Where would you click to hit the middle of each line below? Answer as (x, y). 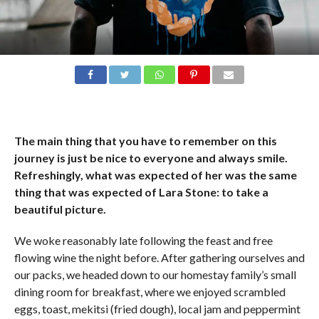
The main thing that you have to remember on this (145, 140)
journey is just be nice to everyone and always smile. (151, 157)
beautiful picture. (60, 209)
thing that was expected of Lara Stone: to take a (141, 192)
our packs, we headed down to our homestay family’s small (155, 274)
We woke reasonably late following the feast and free (143, 240)
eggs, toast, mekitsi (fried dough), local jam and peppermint (157, 308)
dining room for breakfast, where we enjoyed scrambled (150, 291)
